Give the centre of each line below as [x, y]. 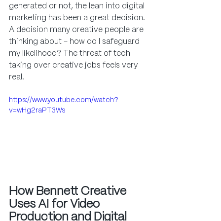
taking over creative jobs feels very [74, 66]
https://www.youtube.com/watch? [64, 100]
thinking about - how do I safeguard [75, 42]
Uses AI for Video [55, 204]
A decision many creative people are [77, 30]
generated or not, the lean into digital [78, 6]
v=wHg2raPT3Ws [37, 111]
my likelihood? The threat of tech [71, 54]
